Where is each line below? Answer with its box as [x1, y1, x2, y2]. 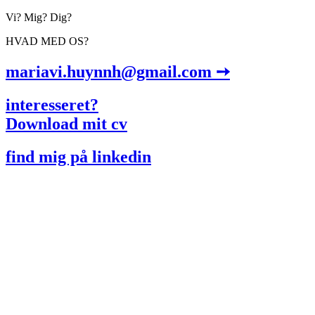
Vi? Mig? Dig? [6, 11, 72, 23]
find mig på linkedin [6, 147, 151, 166]
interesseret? [6, 95, 98, 114]
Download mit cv [6, 114, 127, 133]
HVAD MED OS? [6, 35, 89, 47]
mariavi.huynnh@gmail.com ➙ [6, 62, 230, 81]
